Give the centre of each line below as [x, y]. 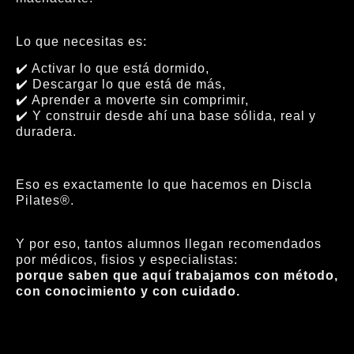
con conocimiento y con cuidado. [128, 291]
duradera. [46, 132]
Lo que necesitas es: [81, 41]
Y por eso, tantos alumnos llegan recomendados [169, 243]
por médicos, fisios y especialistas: [127, 259]
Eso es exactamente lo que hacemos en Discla [164, 185]
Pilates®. [45, 201]
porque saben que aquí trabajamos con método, [177, 275]
